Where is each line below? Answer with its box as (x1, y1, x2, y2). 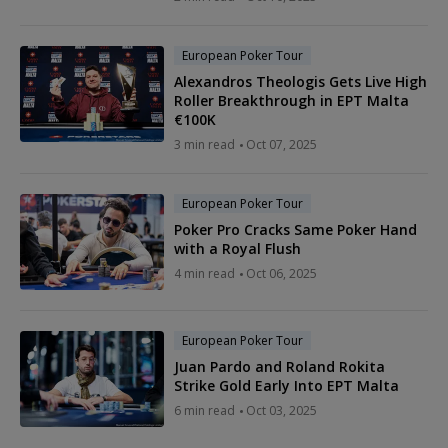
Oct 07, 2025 (246, 136, 317, 154)
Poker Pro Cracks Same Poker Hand (174, 220, 417, 240)
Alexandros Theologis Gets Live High (174, 72, 427, 92)
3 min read (174, 136, 235, 154)
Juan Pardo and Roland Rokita (174, 357, 385, 377)
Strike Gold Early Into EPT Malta (174, 376, 399, 396)
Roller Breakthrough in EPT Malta (174, 91, 409, 111)
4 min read (174, 265, 235, 283)
